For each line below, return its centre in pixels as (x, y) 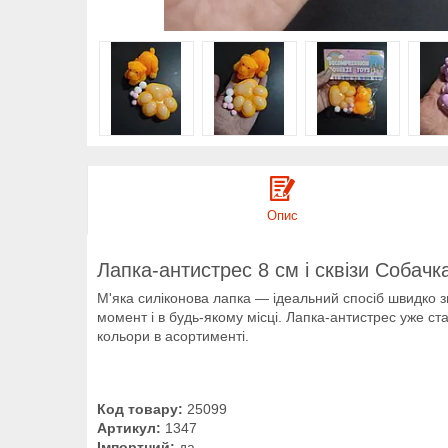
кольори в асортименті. (173, 336)
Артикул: (129, 428)
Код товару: (140, 409)
